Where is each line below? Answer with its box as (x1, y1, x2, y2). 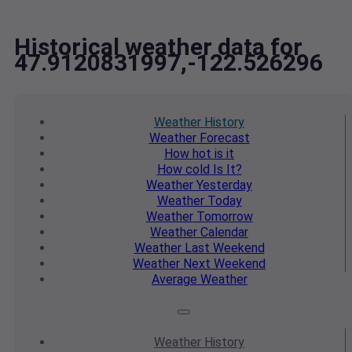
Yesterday (193, 178, 252, 193)
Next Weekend (180, 256, 266, 272)
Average (152, 272, 197, 288)
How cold (156, 162, 210, 178)
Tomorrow (192, 209, 253, 225)
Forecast (196, 130, 250, 146)
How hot (164, 146, 211, 162)
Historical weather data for (14, 33, 302, 61)
